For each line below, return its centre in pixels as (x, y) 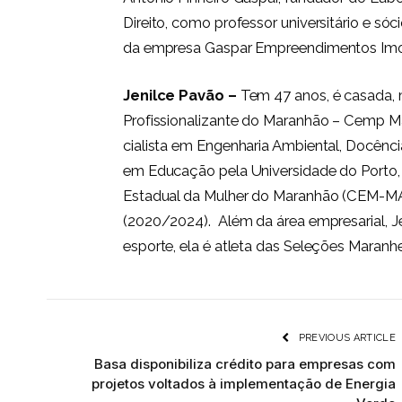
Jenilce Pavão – (181, 96)
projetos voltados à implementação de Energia (244, 384)
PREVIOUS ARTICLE (345, 338)
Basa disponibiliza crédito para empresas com (245, 364)
